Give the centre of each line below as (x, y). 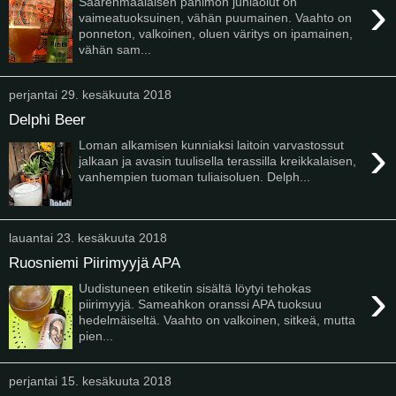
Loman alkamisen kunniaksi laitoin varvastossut (212, 145)
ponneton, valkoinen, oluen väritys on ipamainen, (216, 33)
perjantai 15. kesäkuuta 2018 (90, 381)
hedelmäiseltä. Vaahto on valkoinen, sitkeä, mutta (217, 320)
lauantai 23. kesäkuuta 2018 (88, 237)
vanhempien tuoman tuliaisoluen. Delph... (195, 176)
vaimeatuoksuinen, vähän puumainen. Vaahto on (216, 17)
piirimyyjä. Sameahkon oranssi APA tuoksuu (201, 304)
